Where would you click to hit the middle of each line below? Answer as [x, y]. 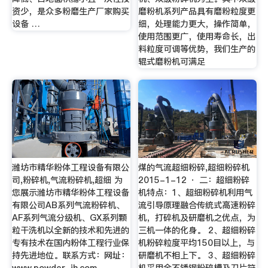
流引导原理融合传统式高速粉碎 [197, 205]
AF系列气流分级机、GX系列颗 [69, 218]
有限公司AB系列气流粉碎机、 [68, 205]
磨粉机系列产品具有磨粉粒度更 [197, 11]
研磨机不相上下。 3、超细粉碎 [197, 255]
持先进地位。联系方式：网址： [70, 255]
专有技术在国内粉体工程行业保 [70, 243]
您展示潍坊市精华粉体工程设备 [70, 193]
